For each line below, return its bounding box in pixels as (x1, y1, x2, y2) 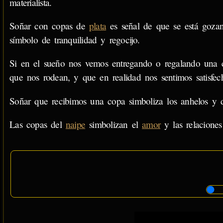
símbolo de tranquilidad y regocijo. (9, 33, 140, 46)
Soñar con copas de (9, 19, 89, 32)
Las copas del (9, 117, 66, 130)
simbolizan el (85, 117, 142, 130)
